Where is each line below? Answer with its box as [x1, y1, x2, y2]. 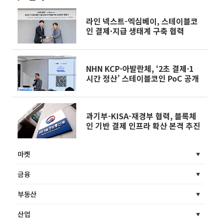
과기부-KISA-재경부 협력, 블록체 [86, 109, 197, 122]
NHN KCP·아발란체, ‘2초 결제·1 [86, 62, 194, 74]
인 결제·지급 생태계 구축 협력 [86, 24, 184, 37]
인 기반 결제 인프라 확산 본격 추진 [86, 119, 200, 131]
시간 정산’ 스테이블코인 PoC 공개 [86, 72, 199, 84]
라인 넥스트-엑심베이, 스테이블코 [86, 15, 198, 27]
